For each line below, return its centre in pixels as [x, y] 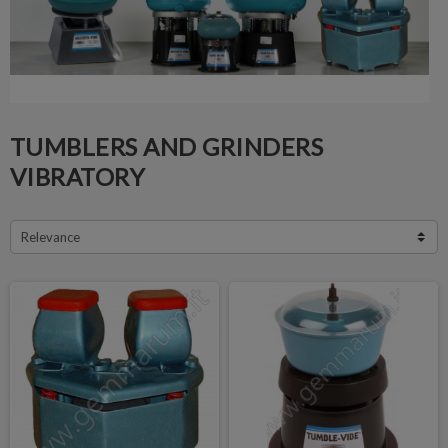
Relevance [50, 236]
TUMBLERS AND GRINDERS [167, 146]
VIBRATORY [78, 176]
